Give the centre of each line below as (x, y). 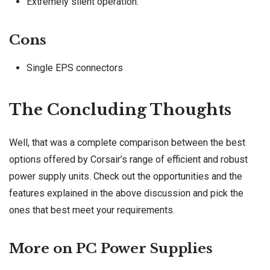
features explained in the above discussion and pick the (126, 193)
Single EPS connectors (74, 68)
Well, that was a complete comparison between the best (127, 142)
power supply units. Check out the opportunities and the (126, 176)
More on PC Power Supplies (111, 248)
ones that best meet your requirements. (92, 210)
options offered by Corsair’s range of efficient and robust (128, 159)
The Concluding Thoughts (120, 109)
